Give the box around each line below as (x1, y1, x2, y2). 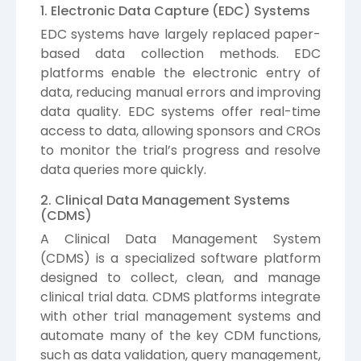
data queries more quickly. (40, 160, 206, 180)
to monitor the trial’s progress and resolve (40, 141, 321, 160)
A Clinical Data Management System (40, 230, 321, 249)
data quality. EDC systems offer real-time (40, 102, 321, 122)
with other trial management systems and (40, 307, 321, 326)
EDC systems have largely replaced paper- (40, 25, 321, 44)
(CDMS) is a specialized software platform (40, 249, 321, 268)
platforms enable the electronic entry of (40, 64, 321, 83)
